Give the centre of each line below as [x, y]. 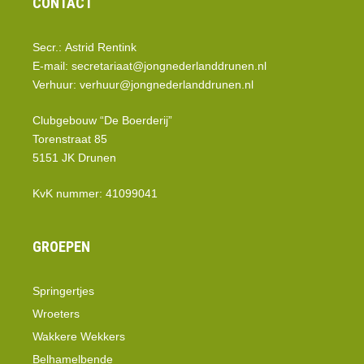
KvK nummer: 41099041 [95, 194]
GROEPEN [61, 247]
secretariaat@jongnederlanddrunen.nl [169, 66]
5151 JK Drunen [74, 158]
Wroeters [56, 314]
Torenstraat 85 [70, 139]
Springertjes [63, 291]
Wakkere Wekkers [79, 337]
